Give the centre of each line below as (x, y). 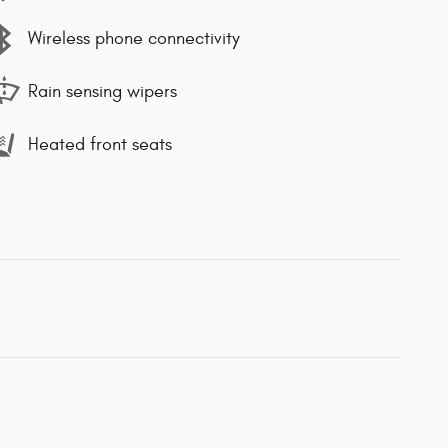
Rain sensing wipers (102, 92)
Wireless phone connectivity (134, 39)
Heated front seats (100, 145)
